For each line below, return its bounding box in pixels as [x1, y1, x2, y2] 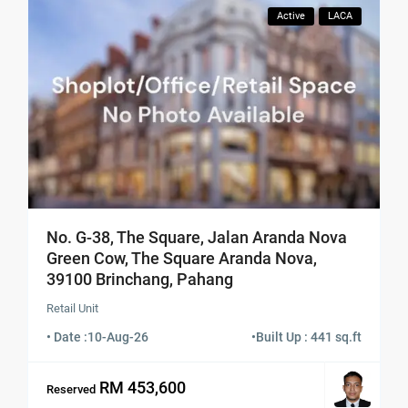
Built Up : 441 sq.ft [255, 329, 362, 344]
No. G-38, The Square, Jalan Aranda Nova [46, 227, 348, 247]
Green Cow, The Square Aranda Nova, [46, 248, 318, 268]
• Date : [46, 329, 88, 344]
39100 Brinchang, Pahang [46, 269, 234, 289]
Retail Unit [46, 301, 99, 315]
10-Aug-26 [87, 329, 149, 344]
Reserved [46, 382, 97, 397]
